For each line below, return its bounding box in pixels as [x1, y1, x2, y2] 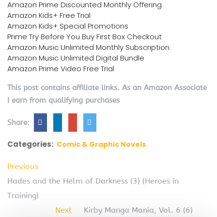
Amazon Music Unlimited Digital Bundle [7, 53, 144, 63]
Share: [7, 118, 32, 127]
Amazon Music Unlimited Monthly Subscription [7, 42, 170, 53]
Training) [7, 191, 39, 201]
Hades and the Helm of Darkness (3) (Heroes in [7, 176, 179, 186]
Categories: [7, 139, 53, 150]
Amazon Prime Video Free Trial [7, 63, 114, 74]
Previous [7, 162, 38, 171]
